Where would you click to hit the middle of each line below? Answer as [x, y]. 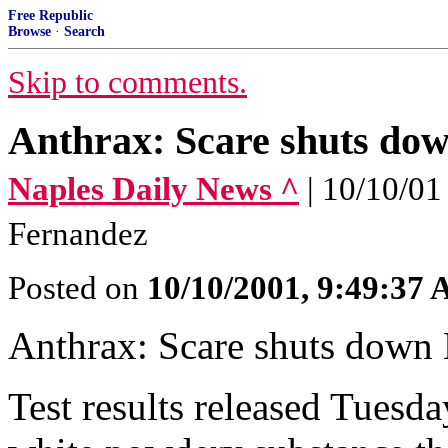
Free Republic [50, 15]
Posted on [77, 288]
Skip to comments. [127, 82]
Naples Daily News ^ [153, 189]
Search [84, 31]
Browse [29, 31]
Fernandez [78, 234]
